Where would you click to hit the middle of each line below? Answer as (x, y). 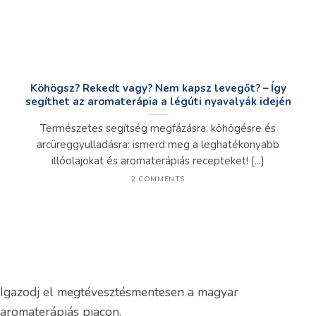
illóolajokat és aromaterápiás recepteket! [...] (158, 160)
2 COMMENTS (158, 179)
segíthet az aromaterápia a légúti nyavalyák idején (158, 101)
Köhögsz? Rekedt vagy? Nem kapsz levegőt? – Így (158, 88)
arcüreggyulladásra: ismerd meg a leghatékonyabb (158, 144)
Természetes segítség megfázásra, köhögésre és (158, 128)
